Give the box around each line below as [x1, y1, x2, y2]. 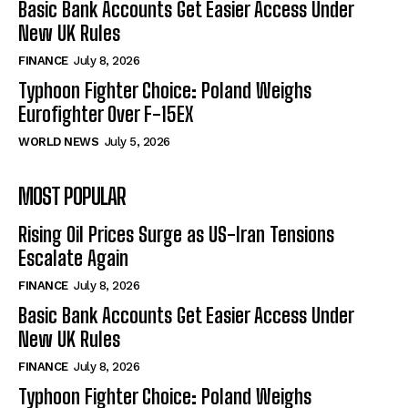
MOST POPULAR [18, 182, 126, 209]
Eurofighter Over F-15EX [18, 101, 193, 127]
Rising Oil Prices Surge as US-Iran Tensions [18, 221, 334, 247]
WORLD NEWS [18, 134, 98, 148]
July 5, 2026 [104, 134, 170, 148]
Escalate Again [18, 245, 128, 270]
